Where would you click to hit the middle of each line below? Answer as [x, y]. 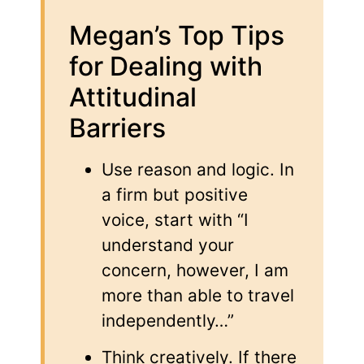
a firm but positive [175, 194]
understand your [168, 245]
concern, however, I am [195, 270]
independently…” [168, 320]
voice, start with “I [175, 219]
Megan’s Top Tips [177, 35]
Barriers [117, 128]
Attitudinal [133, 97]
